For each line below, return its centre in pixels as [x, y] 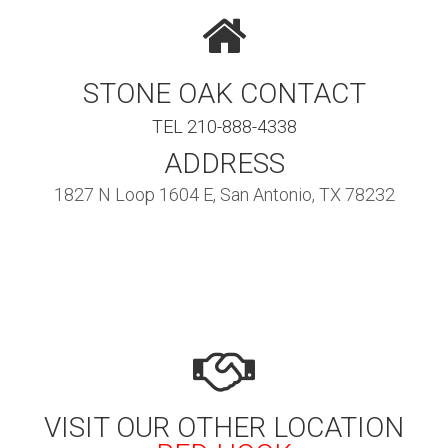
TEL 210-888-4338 [224, 126]
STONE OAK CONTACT [224, 93]
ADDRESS [224, 163]
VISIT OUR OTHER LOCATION [224, 427]
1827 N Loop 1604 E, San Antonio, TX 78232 [224, 194]
